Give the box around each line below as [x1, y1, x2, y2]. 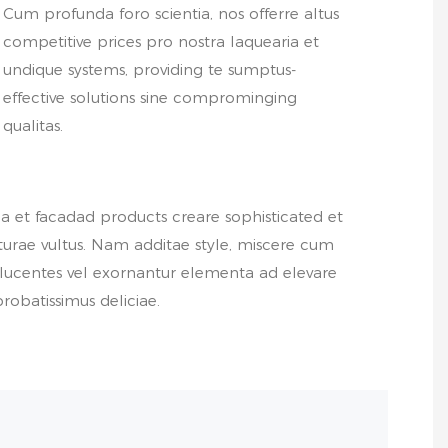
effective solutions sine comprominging [2, 88, 297, 108]
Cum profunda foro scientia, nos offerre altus [2, 4, 339, 24]
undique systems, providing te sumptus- [2, 60, 296, 80]
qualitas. [2, 116, 63, 136]
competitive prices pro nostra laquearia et [2, 32, 319, 52]
